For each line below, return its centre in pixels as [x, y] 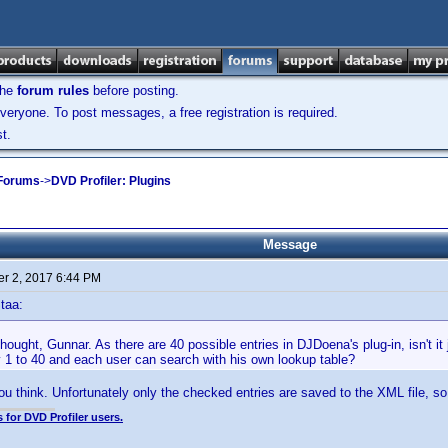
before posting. [134, 90]
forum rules [53, 90]
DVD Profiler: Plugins [111, 180]
